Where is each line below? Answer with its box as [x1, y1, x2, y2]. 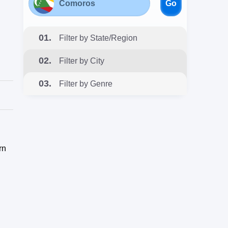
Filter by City [59, 56, 104, 65]
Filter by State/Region [59, 34, 137, 42]
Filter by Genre [59, 79, 112, 88]
